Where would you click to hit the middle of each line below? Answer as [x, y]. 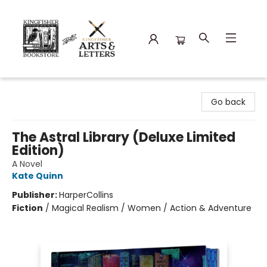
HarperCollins [86, 195]
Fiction [27, 208]
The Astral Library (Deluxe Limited [124, 137]
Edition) [38, 150]
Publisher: [35, 195]
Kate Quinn [38, 176]
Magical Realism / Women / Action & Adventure [152, 208]
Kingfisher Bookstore [51, 89]
